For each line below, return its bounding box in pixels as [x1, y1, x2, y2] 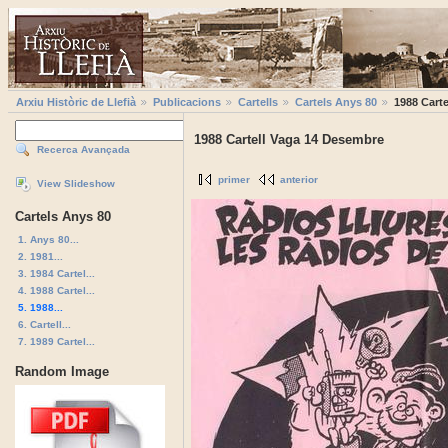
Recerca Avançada [37, 144, 130, 156]
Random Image [15, 363, 109, 379]
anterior [280, 174, 318, 186]
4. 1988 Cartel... [18, 284, 95, 296]
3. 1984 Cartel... [18, 267, 95, 279]
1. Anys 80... [18, 233, 79, 245]
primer [218, 174, 250, 186]
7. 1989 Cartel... [18, 335, 95, 347]
